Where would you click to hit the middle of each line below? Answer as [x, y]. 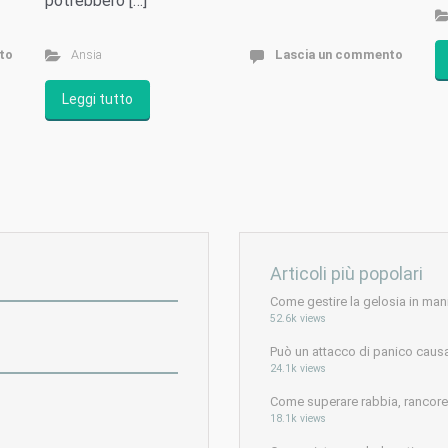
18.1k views [298, 418]
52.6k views [298, 318]
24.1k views [298, 368]
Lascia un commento [338, 54]
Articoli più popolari [346, 273]
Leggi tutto [97, 98]
